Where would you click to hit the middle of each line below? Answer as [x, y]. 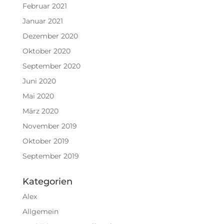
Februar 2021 [44, 6]
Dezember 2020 [50, 36]
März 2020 [40, 111]
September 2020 [51, 66]
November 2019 [49, 126]
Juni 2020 [39, 81]
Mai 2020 [38, 96]
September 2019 [50, 156]
